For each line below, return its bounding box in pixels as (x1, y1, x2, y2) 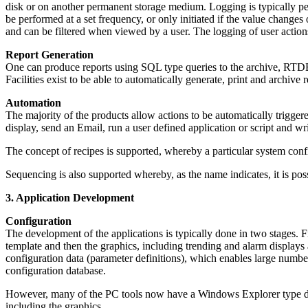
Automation (5, 97, 61, 109)
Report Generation (5, 49, 93, 60)
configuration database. (5, 265, 106, 276)
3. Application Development (5, 192, 134, 203)
